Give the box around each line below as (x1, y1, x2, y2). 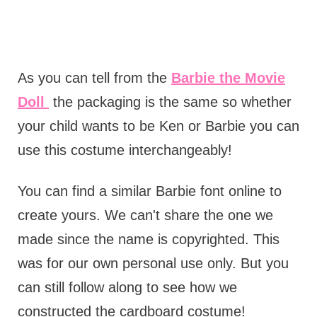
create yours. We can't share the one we (17, 207, 273, 224)
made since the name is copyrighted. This (17, 231, 279, 248)
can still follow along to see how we (17, 279, 237, 296)
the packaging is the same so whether (48, 94, 292, 110)
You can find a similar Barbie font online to (17, 183, 282, 200)
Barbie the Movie (171, 70, 285, 86)
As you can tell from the (17, 70, 171, 86)
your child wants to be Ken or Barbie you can (17, 118, 299, 134)
